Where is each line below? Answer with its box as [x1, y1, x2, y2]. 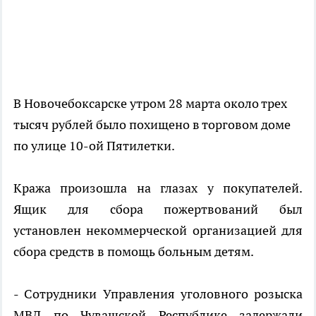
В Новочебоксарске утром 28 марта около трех [13, 95, 287, 112]
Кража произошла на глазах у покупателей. [13, 180, 303, 197]
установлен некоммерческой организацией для [13, 222, 303, 239]
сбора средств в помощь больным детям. [13, 243, 254, 260]
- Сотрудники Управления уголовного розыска [13, 286, 303, 303]
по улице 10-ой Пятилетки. [13, 138, 175, 154]
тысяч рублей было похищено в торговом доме [13, 116, 291, 133]
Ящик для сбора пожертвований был [13, 201, 303, 218]
